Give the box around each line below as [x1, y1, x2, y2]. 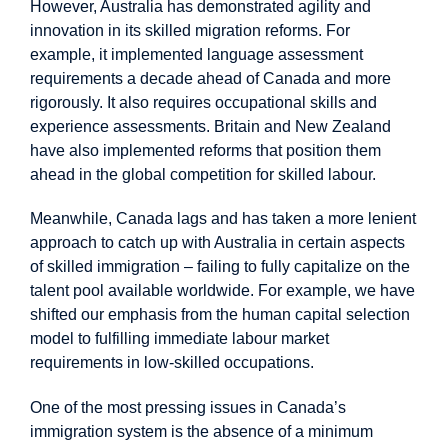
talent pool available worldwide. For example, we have [30, 282, 415, 300]
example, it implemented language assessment [30, 45, 363, 63]
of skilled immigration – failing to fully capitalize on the [30, 258, 410, 276]
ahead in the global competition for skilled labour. [30, 165, 376, 183]
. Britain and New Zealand [206, 117, 391, 135]
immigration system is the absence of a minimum [30, 423, 373, 441]
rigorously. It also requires [30, 93, 215, 111]
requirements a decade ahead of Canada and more [30, 69, 391, 87]
